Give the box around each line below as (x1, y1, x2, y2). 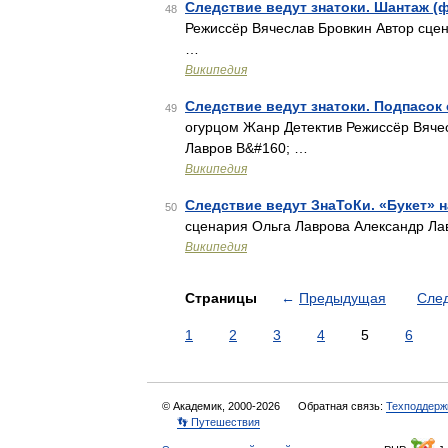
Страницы (185, 290, 261, 306)
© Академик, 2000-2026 (162, 400, 283, 412)
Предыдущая (299, 290, 386, 306)
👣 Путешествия (177, 416, 260, 428)
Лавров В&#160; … (185, 140, 308, 156)
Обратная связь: (298, 400, 386, 412)
